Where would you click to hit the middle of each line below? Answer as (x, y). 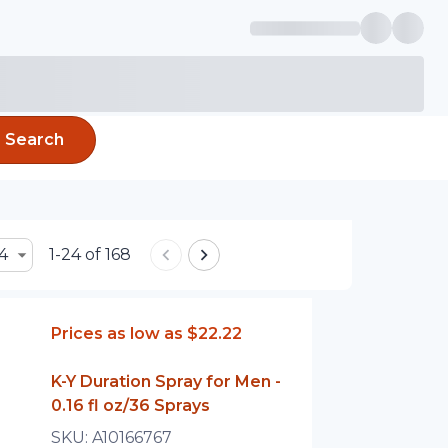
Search (34, 139)
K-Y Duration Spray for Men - (166, 381)
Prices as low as (117, 333)
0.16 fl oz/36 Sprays (131, 405)
